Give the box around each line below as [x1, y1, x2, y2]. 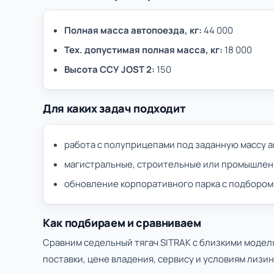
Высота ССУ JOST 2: [64, 63, 155, 76]
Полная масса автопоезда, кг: [64, 24, 202, 37]
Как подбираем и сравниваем [43, 215, 201, 230]
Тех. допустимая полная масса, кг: [64, 43, 223, 56]
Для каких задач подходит [43, 101, 186, 116]
